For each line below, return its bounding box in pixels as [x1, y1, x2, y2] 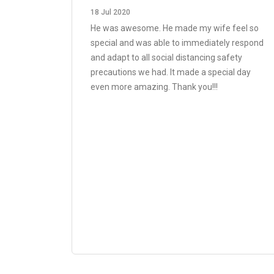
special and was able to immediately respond [91, 38, 264, 48]
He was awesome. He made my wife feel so [91, 23, 259, 33]
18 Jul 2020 [91, 8, 130, 17]
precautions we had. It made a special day [91, 67, 251, 77]
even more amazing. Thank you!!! [91, 82, 218, 92]
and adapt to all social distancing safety [91, 53, 242, 62]
